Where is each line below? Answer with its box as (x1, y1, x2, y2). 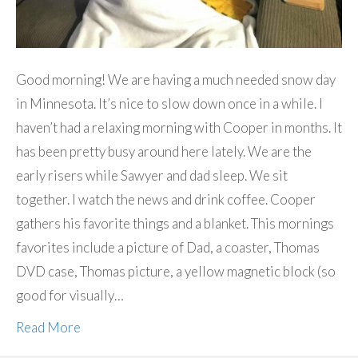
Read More (16, 319, 81, 336)
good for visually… (16, 287, 124, 304)
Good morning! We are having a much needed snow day (16, 71, 336, 89)
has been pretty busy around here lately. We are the (16, 143, 312, 161)
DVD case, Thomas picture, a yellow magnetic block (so (16, 263, 336, 280)
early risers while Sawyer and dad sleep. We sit (16, 167, 288, 185)
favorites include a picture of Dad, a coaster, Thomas (16, 239, 320, 257)
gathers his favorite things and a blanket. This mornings (16, 215, 334, 233)
